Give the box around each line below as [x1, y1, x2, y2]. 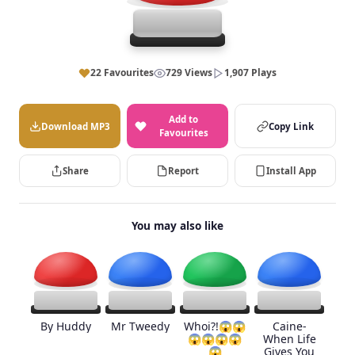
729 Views [166, 66, 212, 79]
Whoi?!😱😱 [184, 319, 246, 334]
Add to [169, 113, 198, 125]
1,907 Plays [224, 66, 277, 79]
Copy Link [269, 120, 314, 132]
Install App [266, 165, 316, 177]
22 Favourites [90, 66, 154, 79]
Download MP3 [41, 120, 110, 132]
